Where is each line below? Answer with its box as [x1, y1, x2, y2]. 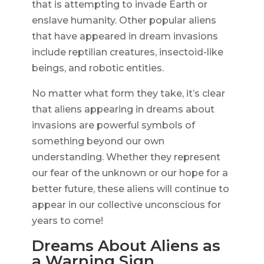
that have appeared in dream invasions [31, 31, 218, 42]
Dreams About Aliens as [31, 236, 220, 256]
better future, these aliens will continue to [31, 183, 229, 195]
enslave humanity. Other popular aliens [31, 15, 216, 27]
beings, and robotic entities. [31, 62, 164, 74]
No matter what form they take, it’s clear [31, 88, 225, 100]
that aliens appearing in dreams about [31, 104, 214, 115]
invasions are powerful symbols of [31, 120, 195, 131]
